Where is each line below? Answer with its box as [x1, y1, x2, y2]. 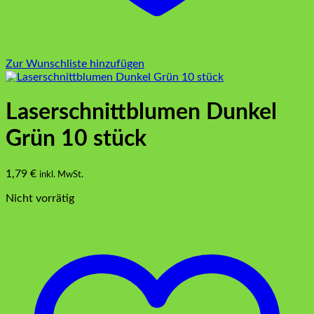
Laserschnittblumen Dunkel [6, 101, 277, 124]
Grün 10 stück [6, 128, 146, 151]
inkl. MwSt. [39, 169, 83, 179]
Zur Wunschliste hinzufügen [6, 58, 144, 69]
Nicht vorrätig [6, 192, 74, 204]
